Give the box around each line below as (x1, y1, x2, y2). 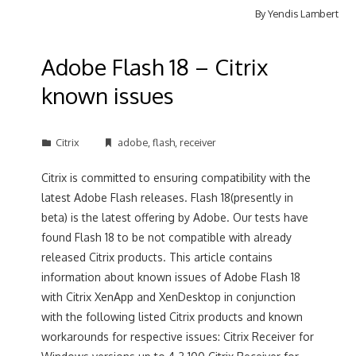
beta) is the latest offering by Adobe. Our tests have (41, 211, 309, 224)
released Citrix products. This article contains (41, 250, 273, 264)
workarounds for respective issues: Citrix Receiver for (41, 330, 315, 343)
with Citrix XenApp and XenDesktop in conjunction (41, 290, 296, 304)
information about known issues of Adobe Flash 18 (41, 270, 301, 284)
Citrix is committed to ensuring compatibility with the (41, 171, 311, 184)
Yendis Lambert (267, 7, 339, 20)
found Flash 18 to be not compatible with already (41, 230, 292, 244)
